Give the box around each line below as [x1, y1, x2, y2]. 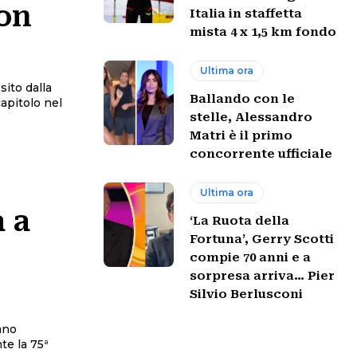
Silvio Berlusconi [190, 286, 304, 301]
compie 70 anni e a [190, 249, 312, 265]
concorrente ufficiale [190, 146, 333, 161]
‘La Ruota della [190, 213, 290, 228]
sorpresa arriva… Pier [190, 268, 335, 283]
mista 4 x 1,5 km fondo [190, 24, 337, 39]
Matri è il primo [190, 127, 293, 143]
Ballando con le [190, 91, 296, 106]
